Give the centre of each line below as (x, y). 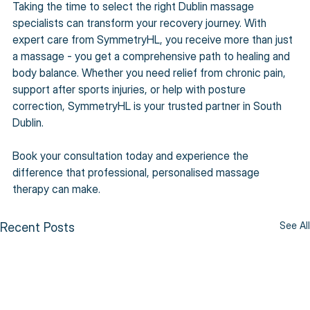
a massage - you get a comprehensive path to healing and (153, 56)
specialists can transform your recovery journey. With (141, 22)
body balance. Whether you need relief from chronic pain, (151, 72)
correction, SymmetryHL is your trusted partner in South (148, 106)
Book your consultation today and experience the (132, 155)
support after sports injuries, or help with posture (130, 89)
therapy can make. (56, 189)
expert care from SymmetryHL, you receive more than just (154, 39)
